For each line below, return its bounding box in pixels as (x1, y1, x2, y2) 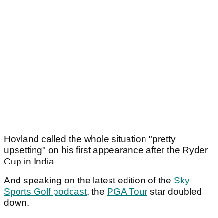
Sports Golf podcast (4, 186, 87, 197)
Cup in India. (4, 156, 59, 166)
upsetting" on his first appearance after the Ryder (4, 145, 208, 155)
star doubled (147, 186, 202, 197)
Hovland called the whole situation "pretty (4, 133, 176, 144)
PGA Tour (107, 186, 147, 197)
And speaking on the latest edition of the (4, 175, 174, 185)
